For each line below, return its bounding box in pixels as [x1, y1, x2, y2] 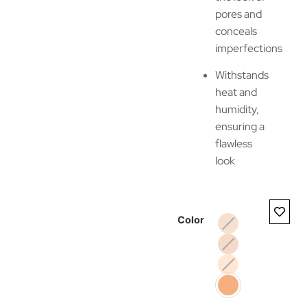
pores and [215, 6, 262, 21]
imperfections [215, 40, 282, 56]
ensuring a [215, 119, 265, 134]
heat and [215, 84, 257, 99]
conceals [215, 23, 257, 38]
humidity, [215, 101, 259, 116]
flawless [215, 136, 252, 151]
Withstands [215, 67, 269, 82]
